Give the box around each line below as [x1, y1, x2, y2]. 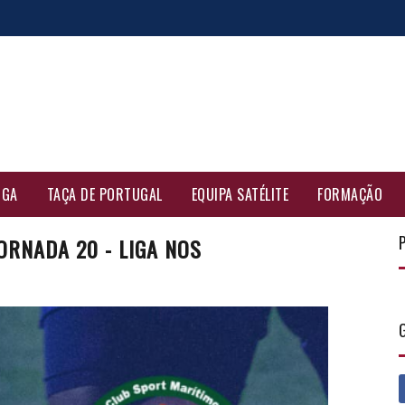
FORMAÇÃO [317, 184, 382, 205]
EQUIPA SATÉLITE [191, 184, 288, 205]
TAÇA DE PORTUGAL [46, 184, 163, 205]
